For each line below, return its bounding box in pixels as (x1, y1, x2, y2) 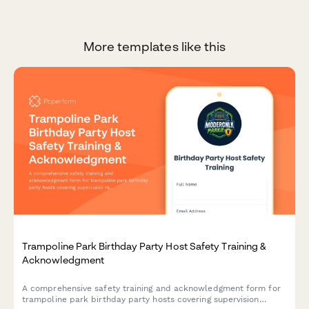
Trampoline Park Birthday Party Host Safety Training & (22, 239, 267, 252)
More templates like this (83, 39, 226, 54)
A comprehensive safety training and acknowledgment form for (22, 283, 281, 293)
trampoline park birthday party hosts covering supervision (22, 294, 259, 304)
